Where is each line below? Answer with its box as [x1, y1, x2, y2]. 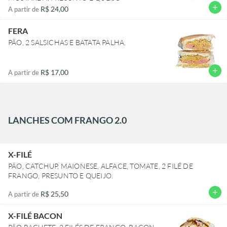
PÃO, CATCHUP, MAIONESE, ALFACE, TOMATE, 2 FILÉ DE [8, 161, 193, 170]
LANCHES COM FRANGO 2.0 [8, 114, 127, 126]
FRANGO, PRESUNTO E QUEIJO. [8, 171, 113, 180]
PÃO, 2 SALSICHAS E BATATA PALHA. [8, 37, 126, 47]
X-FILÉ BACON [8, 210, 62, 220]
